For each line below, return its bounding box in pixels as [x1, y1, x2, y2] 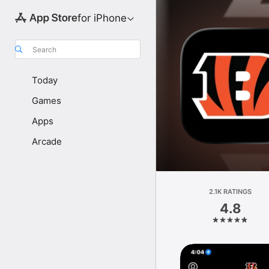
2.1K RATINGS [209, 187, 252, 196]
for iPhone [77, 12, 127, 24]
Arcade [32, 136, 62, 147]
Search [32, 44, 56, 54]
